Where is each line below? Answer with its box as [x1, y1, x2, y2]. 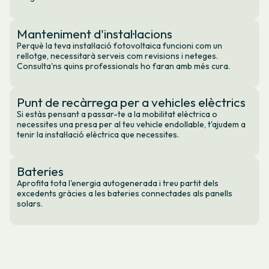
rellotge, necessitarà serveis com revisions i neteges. [17, 50, 218, 61]
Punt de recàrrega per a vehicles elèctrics [17, 94, 246, 110]
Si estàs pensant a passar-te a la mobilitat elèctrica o [17, 109, 217, 120]
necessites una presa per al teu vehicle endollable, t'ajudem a [17, 119, 246, 130]
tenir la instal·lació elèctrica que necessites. [17, 129, 179, 141]
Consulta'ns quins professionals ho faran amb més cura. [17, 60, 232, 71]
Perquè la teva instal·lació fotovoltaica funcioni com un [17, 40, 222, 51]
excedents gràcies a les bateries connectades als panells [17, 187, 232, 199]
